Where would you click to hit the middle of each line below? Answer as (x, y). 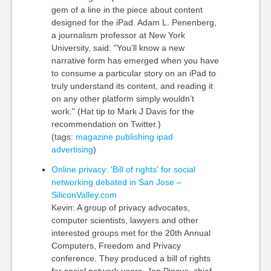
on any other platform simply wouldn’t (122, 99)
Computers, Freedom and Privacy (116, 246)
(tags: (63, 137)
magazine (94, 137)
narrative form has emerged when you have (135, 60)
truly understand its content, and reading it (132, 86)
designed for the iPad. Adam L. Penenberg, (134, 22)
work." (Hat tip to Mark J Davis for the (122, 111)
